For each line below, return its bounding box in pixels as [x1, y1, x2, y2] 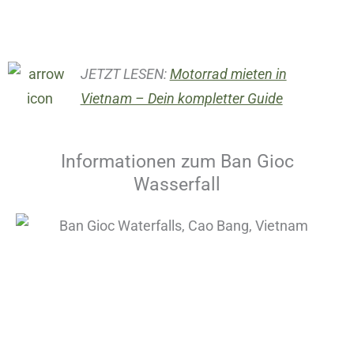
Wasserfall [134, 174, 220, 196]
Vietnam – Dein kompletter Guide [80, 90, 283, 107]
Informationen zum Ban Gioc [60, 151, 294, 173]
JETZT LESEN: [80, 66, 170, 83]
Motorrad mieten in [169, 66, 287, 83]
